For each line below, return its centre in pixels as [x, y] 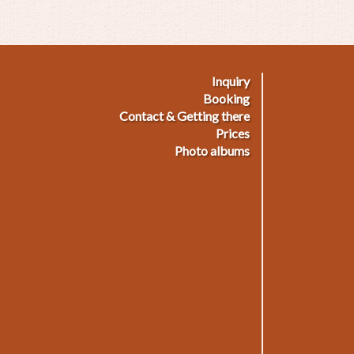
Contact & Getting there [184, 115]
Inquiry [230, 81]
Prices [232, 133]
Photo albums [212, 150]
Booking [226, 98]
